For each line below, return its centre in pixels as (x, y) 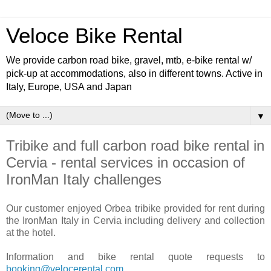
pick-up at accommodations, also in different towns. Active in (134, 73)
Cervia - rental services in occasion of (126, 162)
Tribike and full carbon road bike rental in (135, 145)
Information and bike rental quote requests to (135, 256)
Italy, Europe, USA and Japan (69, 87)
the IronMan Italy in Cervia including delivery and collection (135, 220)
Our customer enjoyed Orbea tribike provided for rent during (135, 208)
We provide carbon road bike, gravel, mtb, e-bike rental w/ (129, 60)
